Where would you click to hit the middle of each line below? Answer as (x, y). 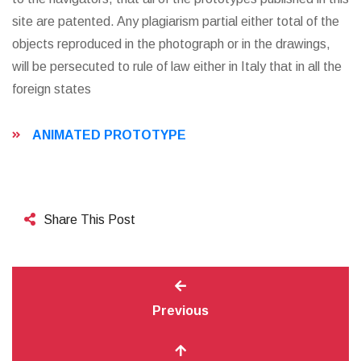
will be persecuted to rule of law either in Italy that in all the (177, 66)
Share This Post (89, 220)
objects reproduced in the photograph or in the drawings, (171, 44)
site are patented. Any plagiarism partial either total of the (176, 21)
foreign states (53, 89)
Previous (180, 311)
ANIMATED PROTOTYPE (109, 135)
